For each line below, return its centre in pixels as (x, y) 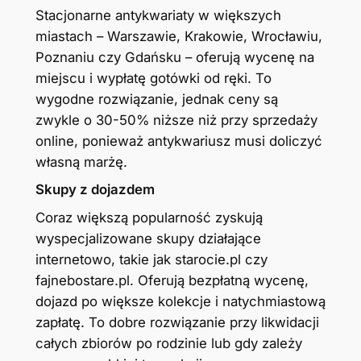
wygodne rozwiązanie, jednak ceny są (156, 99)
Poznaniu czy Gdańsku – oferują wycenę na (174, 57)
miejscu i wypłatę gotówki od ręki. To (153, 78)
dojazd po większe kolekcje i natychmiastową (180, 301)
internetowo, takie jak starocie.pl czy (151, 259)
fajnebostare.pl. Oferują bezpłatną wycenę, (172, 280)
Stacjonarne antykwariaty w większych (158, 15)
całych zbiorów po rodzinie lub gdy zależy (168, 343)
